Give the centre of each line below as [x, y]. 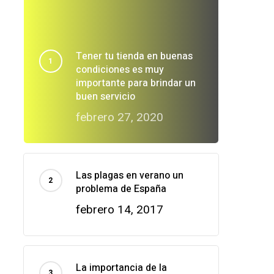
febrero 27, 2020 [119, 117]
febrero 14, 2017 [119, 210]
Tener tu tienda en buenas [134, 57]
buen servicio [105, 97]
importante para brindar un [135, 83]
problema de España [121, 189]
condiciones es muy [120, 70]
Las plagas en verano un [129, 176]
